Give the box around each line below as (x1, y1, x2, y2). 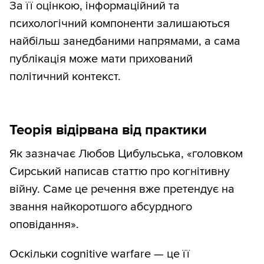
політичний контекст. (9, 70, 121, 84)
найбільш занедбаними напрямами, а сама (9, 34, 240, 49)
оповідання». (9, 217, 79, 232)
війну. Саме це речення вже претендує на (9, 182, 235, 197)
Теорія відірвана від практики (9, 121, 207, 139)
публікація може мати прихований (9, 52, 193, 67)
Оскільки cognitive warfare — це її (9, 247, 190, 262)
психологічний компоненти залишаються (9, 16, 230, 31)
